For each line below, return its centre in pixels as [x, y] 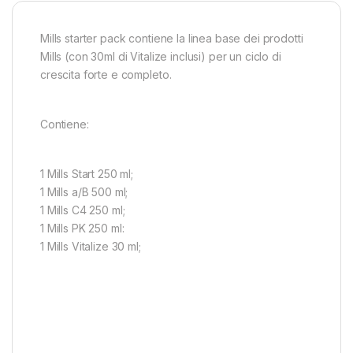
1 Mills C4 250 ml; [83, 210]
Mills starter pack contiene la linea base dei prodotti [172, 39]
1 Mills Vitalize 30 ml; [91, 247]
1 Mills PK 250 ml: [82, 229]
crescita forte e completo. [106, 75]
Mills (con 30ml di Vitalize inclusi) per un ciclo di [161, 57]
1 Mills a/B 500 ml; [84, 192]
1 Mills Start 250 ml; [87, 174]
